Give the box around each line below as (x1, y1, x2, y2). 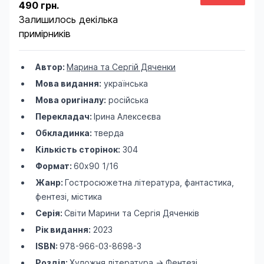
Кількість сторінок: (35, 144, 120, 154)
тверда (94, 128, 124, 138)
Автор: (35, 62, 67, 72)
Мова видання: (35, 78, 101, 88)
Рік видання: (35, 225, 91, 235)
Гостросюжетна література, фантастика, (65, 177, 234, 187)
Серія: (35, 208, 64, 218)
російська (106, 95, 148, 105)
